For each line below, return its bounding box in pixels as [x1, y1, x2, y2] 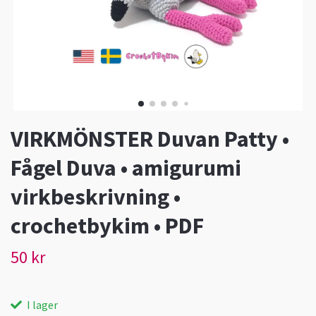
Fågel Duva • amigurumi [11, 154, 241, 183]
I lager [25, 298, 58, 312]
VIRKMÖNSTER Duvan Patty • [11, 125, 289, 154]
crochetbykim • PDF [11, 212, 204, 241]
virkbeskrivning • [11, 183, 181, 212]
